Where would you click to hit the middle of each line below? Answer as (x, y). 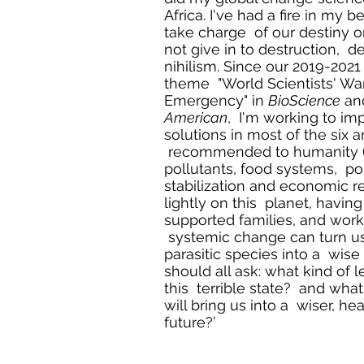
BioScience (305, 100)
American (196, 117)
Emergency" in (217, 100)
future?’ (190, 322)
